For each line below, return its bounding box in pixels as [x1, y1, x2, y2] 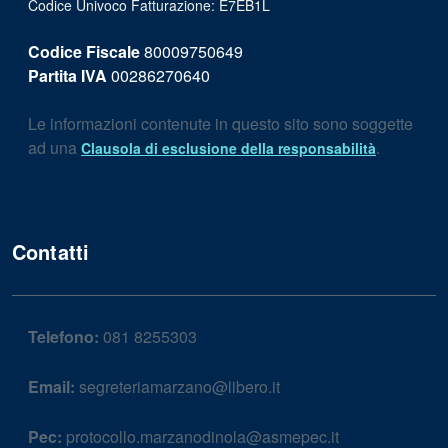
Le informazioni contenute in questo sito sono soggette [28, 112, 413, 136]
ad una [28, 136, 81, 160]
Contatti [12, 237, 90, 267]
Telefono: [28, 325, 99, 349]
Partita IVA [28, 64, 107, 88]
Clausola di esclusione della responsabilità [81, 138, 376, 159]
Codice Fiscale [28, 40, 140, 64]
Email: [28, 375, 75, 399]
